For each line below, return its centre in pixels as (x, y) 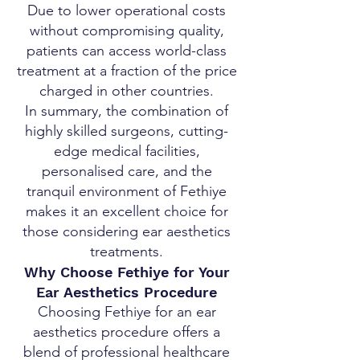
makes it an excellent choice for (127, 211)
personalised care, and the (127, 171)
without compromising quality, (127, 31)
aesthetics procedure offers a (127, 332)
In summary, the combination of (127, 111)
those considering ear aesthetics (127, 231)
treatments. (127, 252)
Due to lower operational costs (127, 10)
